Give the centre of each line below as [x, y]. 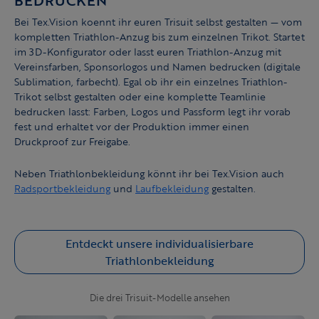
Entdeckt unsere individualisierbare [159, 244]
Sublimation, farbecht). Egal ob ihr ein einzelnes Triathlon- [151, 82]
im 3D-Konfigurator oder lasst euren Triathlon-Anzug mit [148, 52]
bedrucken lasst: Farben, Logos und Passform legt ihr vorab [152, 112]
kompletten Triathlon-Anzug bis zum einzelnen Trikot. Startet [159, 37]
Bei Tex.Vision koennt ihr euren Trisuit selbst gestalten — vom [158, 22]
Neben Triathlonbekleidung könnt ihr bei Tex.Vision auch [149, 174]
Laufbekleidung [172, 189]
